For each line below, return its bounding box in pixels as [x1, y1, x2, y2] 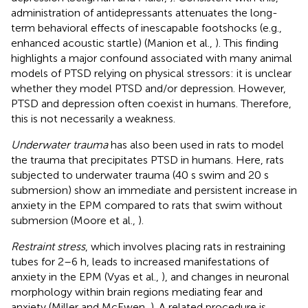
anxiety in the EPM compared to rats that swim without [11, 198, 283, 212]
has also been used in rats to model [108, 137, 284, 151]
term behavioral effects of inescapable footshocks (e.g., [11, 21, 282, 34]
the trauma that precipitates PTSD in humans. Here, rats [11, 153, 284, 166]
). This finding [215, 36, 278, 49]
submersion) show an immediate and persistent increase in [11, 183, 297, 197]
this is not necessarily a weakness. [11, 111, 175, 125]
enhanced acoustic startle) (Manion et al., [11, 36, 215, 49]
